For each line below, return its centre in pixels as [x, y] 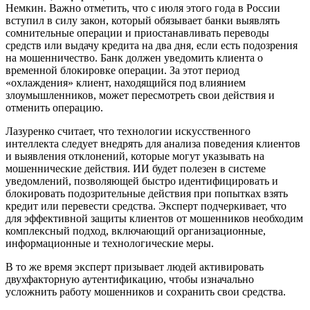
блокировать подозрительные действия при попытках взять [147, 194]
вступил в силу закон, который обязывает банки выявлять [143, 21]
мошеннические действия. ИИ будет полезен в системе [136, 169]
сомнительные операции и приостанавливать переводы [137, 33]
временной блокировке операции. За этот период [122, 71]
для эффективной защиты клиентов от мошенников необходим [154, 219]
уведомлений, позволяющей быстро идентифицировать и [142, 181]
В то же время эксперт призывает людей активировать [135, 267]
